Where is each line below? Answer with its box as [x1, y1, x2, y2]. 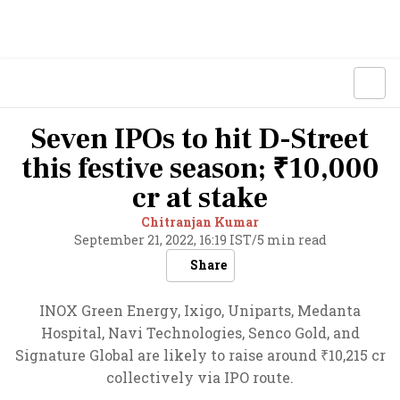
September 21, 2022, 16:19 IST [73, 231, 252, 248]
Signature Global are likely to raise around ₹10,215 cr [14, 346, 386, 364]
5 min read [256, 231, 327, 248]
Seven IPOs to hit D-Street [31, 121, 369, 158]
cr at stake [132, 179, 268, 217]
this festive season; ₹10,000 [21, 150, 379, 187]
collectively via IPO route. [106, 368, 294, 387]
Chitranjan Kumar [141, 213, 259, 230]
